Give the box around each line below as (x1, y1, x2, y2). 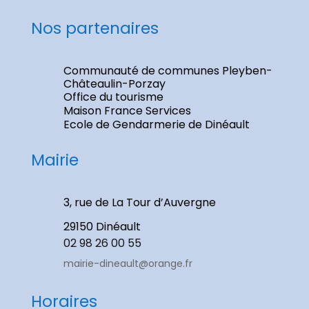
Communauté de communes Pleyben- (63, 63, 272, 79)
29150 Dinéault (63, 219, 141, 235)
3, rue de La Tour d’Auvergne (63, 195, 216, 210)
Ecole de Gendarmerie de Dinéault (63, 117, 250, 132)
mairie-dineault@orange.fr (63, 257, 192, 270)
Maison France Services (63, 103, 191, 119)
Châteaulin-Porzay (63, 76, 166, 92)
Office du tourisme (63, 89, 163, 105)
